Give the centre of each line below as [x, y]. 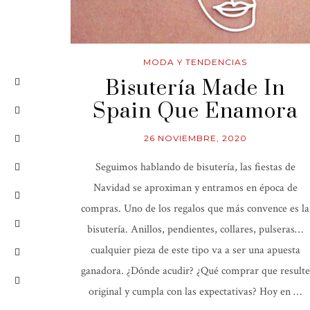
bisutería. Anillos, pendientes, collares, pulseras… [195, 230]
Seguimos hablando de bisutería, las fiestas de [195, 167]
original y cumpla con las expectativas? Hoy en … [195, 292]
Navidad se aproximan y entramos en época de [195, 188]
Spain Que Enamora [195, 112]
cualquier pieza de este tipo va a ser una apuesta [195, 250]
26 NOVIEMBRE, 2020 [195, 138]
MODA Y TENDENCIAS [195, 62]
